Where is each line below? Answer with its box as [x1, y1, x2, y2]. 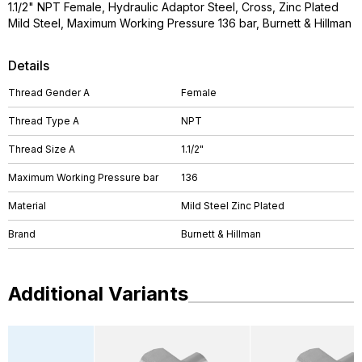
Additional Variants [8, 282, 188, 305]
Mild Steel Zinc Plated [181, 200, 284, 212]
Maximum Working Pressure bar [8, 171, 158, 183]
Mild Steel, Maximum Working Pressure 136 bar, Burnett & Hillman [8, 16, 351, 30]
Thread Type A [8, 115, 79, 127]
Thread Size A [8, 143, 75, 155]
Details [8, 57, 49, 74]
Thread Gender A [8, 86, 90, 99]
